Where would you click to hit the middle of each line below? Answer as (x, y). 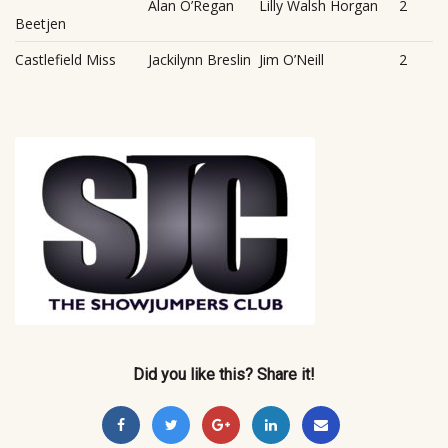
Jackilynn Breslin (199, 59)
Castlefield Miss (65, 59)
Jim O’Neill (291, 59)
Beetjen (40, 23)
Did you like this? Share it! (224, 374)
